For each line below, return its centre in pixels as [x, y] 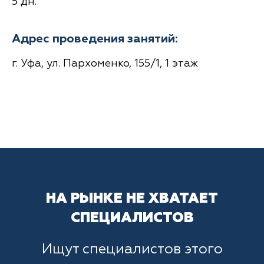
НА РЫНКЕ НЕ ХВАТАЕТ [132, 199]
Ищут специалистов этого [132, 250]
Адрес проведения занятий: [95, 39]
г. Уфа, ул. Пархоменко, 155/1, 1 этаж [105, 64]
